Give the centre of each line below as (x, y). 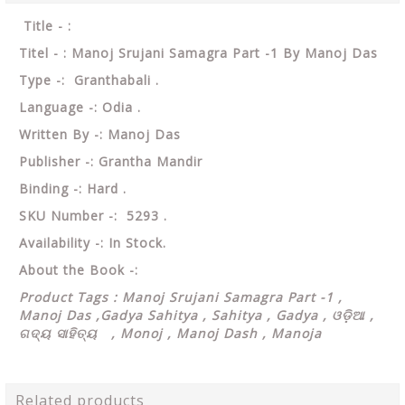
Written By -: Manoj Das (100, 134)
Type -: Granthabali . (94, 80)
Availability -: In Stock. (93, 243)
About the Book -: (81, 270)
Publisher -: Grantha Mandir (111, 161)
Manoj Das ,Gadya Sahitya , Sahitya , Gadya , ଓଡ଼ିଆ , (199, 315)
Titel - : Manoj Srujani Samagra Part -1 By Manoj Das (198, 53)
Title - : (47, 26)
